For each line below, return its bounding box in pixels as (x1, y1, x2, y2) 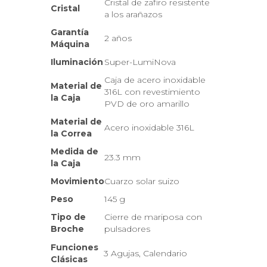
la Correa (51, 128, 92, 139)
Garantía (51, 27, 89, 38)
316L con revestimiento (104, 86, 200, 97)
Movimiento (51, 176, 104, 187)
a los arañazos (104, 9, 162, 20)
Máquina (51, 39, 89, 49)
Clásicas (51, 254, 88, 265)
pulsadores (104, 223, 150, 234)
